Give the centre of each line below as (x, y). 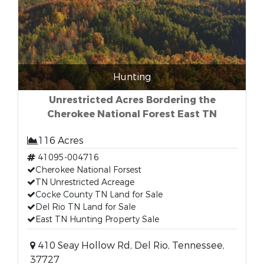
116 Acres (61, 141)
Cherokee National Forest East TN (132, 114)
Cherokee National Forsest (88, 170)
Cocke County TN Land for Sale (99, 195)
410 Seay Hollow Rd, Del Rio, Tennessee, (130, 245)
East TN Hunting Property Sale (97, 220)
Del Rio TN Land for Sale (85, 207)
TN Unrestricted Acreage (85, 182)
